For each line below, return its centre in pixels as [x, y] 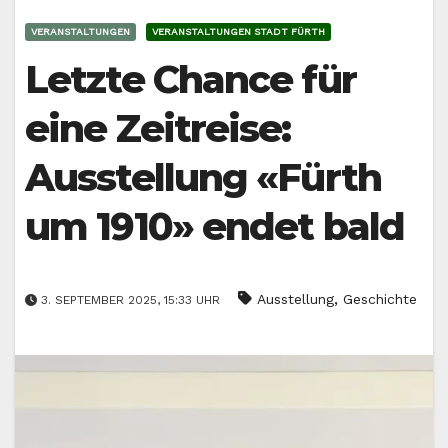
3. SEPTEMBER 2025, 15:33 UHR [130, 299]
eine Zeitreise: [158, 129]
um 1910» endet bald [214, 227]
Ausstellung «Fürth [203, 178]
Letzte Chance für [190, 80]
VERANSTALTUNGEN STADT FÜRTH [238, 32]
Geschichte [380, 298]
